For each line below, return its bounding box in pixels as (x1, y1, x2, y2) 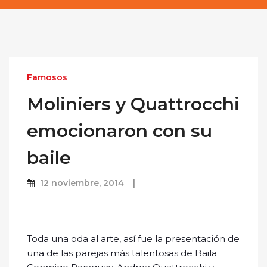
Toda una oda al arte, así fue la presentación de (27, 233, 240, 245)
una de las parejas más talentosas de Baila (27, 247, 217, 259)
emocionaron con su (27, 120, 212, 142)
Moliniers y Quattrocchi (27, 93, 240, 116)
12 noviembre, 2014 (40, 178, 124, 189)
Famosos (27, 72, 67, 83)
